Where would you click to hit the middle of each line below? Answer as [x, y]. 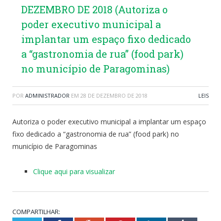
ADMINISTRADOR [47, 95]
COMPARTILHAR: [36, 211]
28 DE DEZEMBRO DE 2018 [114, 95]
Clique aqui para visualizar [74, 171]
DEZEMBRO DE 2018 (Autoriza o [94, 9]
